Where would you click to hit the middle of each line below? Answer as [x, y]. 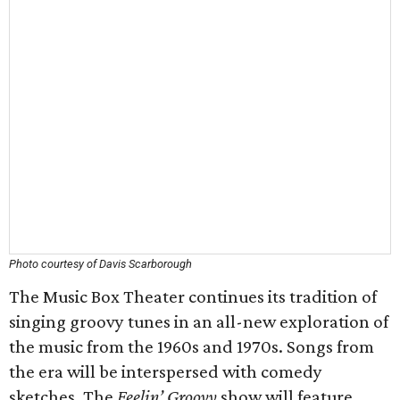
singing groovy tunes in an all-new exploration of [199, 321]
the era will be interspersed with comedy [166, 371]
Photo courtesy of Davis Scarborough [100, 264]
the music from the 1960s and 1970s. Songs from [192, 346]
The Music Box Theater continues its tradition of [193, 296]
